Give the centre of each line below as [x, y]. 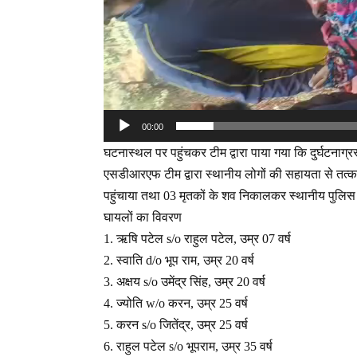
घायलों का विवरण [143, 217]
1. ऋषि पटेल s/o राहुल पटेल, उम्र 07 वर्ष [197, 238]
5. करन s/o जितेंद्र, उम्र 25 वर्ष [176, 324]
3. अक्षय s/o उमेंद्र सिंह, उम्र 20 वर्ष [184, 281]
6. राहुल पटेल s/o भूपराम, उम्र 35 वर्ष [188, 346]
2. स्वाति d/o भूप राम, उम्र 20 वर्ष [179, 260]
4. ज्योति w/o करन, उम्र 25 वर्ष [176, 303]
